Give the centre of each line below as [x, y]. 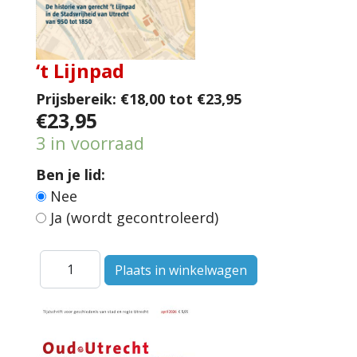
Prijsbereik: [76, 99]
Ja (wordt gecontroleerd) [136, 218]
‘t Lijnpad [80, 71]
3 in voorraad [90, 143]
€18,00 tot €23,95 [181, 99]
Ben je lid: [71, 175]
